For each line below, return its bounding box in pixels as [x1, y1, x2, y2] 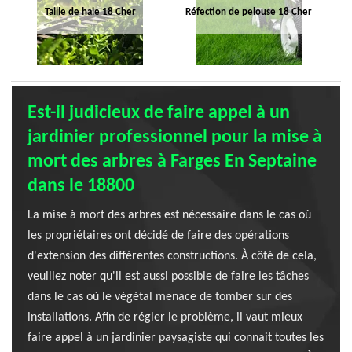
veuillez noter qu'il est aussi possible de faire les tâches [27, 270, 309, 283]
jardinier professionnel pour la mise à [27, 128, 322, 147]
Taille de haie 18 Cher [44, 7, 136, 17]
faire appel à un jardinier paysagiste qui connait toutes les [27, 332, 324, 344]
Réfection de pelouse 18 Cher [185, 7, 312, 17]
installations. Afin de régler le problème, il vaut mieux [27, 311, 302, 324]
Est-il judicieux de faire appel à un [27, 104, 290, 123]
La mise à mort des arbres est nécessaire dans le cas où [27, 209, 311, 222]
